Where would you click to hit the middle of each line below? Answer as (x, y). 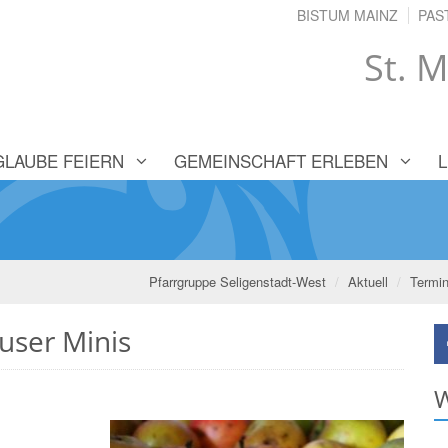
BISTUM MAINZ (347, 15)
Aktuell (368, 281)
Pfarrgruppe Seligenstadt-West (237, 281)
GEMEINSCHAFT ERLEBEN (281, 160)
